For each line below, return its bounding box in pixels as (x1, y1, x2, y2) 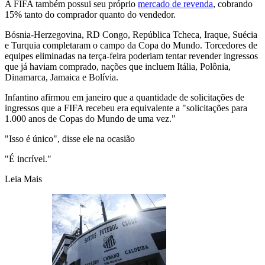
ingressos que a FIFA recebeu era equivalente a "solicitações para (5, 102, 247, 113)
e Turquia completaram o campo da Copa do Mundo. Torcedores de (5, 40, 257, 50)
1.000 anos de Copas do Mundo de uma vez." (5, 113, 176, 124)
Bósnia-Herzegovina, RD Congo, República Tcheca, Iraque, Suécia (5, 29, 257, 40)
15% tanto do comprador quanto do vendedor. (5, 9, 176, 20)
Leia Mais (5, 173, 42, 184)
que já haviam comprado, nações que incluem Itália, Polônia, (5, 61, 231, 72)
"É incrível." (5, 153, 51, 164)
